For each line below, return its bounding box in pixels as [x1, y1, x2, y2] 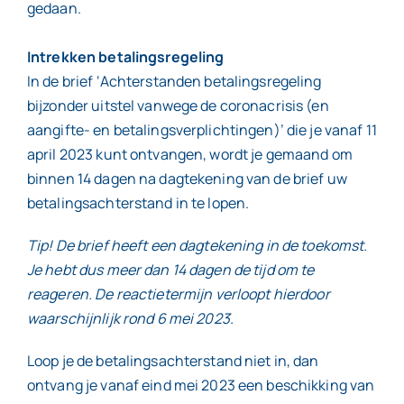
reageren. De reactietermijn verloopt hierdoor [26, 284, 330, 304]
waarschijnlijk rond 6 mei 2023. [26, 308, 234, 328]
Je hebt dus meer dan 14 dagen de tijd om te [26, 260, 315, 280]
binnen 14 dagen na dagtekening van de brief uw [26, 169, 347, 188]
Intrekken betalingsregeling [26, 47, 225, 67]
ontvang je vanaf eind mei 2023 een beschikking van [26, 375, 375, 395]
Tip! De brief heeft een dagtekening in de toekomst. [26, 235, 368, 255]
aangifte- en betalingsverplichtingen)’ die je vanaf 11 [26, 120, 377, 140]
